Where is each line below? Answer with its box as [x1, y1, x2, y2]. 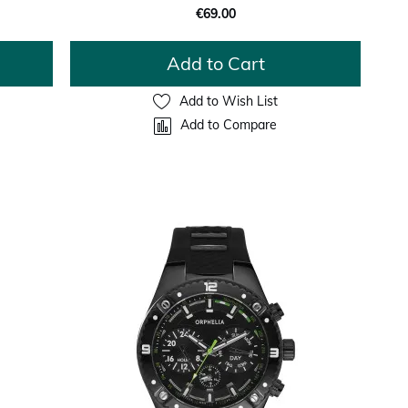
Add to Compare [180, 117, 278, 134]
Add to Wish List [179, 93, 279, 110]
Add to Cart [166, 51, 265, 75]
